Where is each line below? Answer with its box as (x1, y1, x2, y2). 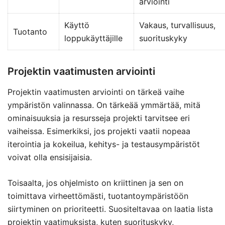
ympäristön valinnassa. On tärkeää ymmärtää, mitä (8, 100, 200, 110)
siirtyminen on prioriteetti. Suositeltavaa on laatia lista (8, 204, 213, 214)
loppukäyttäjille (64, 33, 123, 43)
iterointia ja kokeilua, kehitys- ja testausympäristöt (8, 139, 200, 149)
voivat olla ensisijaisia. (8, 152, 92, 162)
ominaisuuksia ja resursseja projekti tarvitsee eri (8, 113, 190, 123)
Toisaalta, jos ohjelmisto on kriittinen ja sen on (8, 178, 183, 188)
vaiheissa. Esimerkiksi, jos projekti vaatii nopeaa (8, 126, 190, 136)
